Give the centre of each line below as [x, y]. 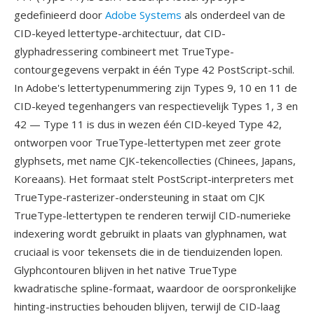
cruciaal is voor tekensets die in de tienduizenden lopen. [148, 252]
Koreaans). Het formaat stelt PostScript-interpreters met [154, 179]
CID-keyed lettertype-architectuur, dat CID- [120, 33]
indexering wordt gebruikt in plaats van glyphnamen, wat [150, 233]
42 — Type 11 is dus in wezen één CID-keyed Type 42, [148, 124]
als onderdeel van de [233, 15]
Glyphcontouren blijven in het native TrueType [125, 270]
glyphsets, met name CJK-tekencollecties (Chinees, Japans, [155, 161]
